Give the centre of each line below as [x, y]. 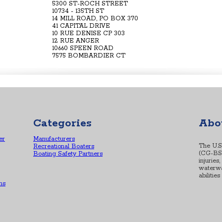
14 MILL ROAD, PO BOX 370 [95, 18]
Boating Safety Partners [68, 154]
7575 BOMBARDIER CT [89, 55]
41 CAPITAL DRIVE [81, 26]
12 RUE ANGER [76, 41]
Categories [62, 123]
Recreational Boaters [64, 146]
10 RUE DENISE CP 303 [88, 33]
